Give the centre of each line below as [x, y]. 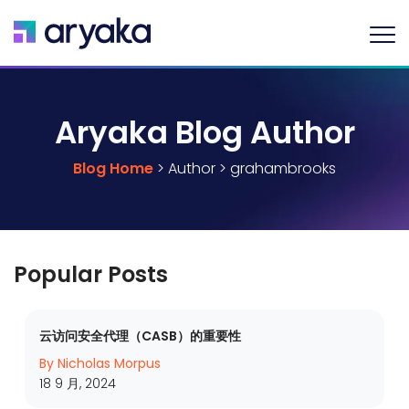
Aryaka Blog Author [204, 132]
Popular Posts [91, 274]
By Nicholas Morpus [100, 363]
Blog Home [113, 168]
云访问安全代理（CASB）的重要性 [140, 336]
